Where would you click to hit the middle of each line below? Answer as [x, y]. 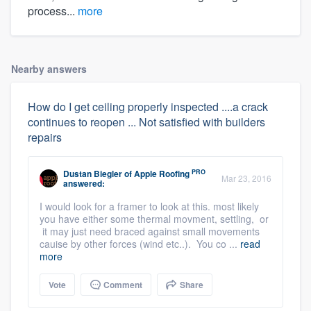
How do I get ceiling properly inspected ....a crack [148, 107]
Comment [122, 285]
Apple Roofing [162, 174]
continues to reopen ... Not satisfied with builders [146, 122]
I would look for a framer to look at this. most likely [149, 207]
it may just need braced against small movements [150, 232]
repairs [45, 137]
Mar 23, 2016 [246, 178]
